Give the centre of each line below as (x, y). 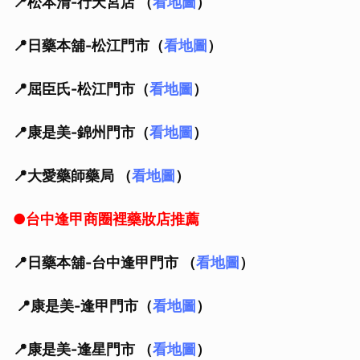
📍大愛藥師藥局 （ (72, 175)
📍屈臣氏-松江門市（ (81, 88)
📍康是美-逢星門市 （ (83, 349)
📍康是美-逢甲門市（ (83, 305)
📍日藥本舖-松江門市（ (88, 45)
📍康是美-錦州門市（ (81, 132)
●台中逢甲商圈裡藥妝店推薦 (106, 219)
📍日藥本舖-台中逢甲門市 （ (104, 262)
